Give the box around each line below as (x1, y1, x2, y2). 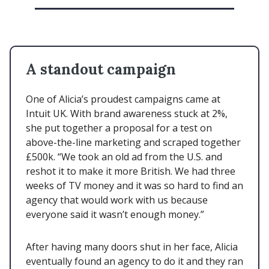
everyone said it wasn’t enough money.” (26, 208, 204, 222)
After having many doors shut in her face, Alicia (26, 240, 238, 254)
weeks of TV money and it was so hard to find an (26, 179, 243, 193)
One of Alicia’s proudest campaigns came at (26, 92, 220, 106)
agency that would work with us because (26, 193, 208, 207)
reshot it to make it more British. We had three (26, 165, 235, 178)
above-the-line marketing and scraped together (26, 136, 241, 150)
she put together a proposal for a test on (26, 121, 212, 135)
